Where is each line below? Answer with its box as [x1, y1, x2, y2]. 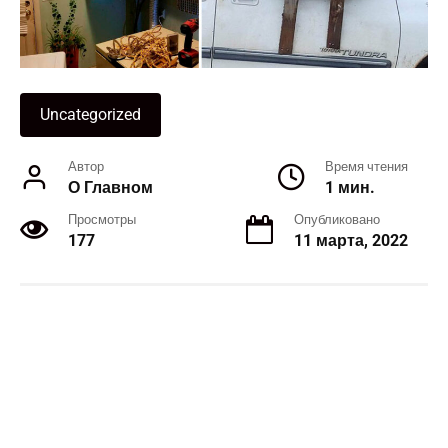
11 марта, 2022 [294, 230, 408, 250]
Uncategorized [40, 104, 141, 124]
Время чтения [325, 158, 408, 174]
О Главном [68, 177, 153, 197]
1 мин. [325, 177, 375, 197]
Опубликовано [294, 211, 380, 227]
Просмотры [68, 211, 136, 227]
